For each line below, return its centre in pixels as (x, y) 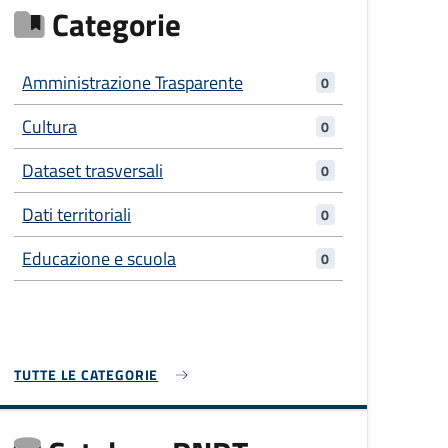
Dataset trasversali (93, 171)
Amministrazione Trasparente (133, 83)
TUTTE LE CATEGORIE (86, 375)
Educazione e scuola (99, 259)
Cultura (50, 127)
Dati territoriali (77, 215)
